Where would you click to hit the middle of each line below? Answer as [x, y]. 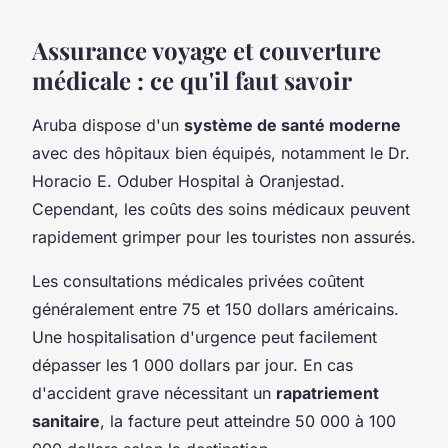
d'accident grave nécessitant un [154, 392]
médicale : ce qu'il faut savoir [192, 79]
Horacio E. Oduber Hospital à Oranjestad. [188, 180]
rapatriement [327, 392]
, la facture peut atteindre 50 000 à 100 [248, 420]
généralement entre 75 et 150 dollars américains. [215, 308]
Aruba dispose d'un [108, 124]
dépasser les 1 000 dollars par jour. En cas [192, 364]
